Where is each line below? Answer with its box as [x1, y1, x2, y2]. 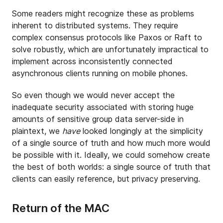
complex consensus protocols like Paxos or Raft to [12, 32, 202, 42]
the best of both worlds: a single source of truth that [12, 162, 211, 172]
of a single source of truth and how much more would [12, 138, 211, 148]
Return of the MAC [12, 202, 110, 215]
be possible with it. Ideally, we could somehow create [12, 150, 210, 160]
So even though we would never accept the [12, 90, 175, 100]
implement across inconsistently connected [12, 56, 173, 66]
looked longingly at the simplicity [80, 126, 203, 136]
